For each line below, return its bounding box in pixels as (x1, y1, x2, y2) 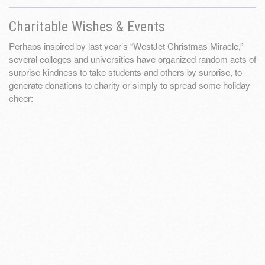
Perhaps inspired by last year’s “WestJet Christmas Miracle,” (9, 40, 243, 53)
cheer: (9, 92, 33, 105)
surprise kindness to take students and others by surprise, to (9, 66, 242, 79)
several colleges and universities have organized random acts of (9, 53, 256, 66)
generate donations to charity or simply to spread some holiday (9, 79, 250, 92)
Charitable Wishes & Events (9, 18, 165, 35)
